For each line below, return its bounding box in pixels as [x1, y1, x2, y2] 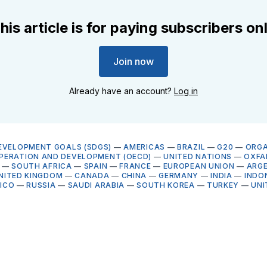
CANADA [74, 170, 110, 180]
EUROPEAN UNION [163, 161, 235, 170]
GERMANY [159, 170, 199, 180]
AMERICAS [123, 142, 165, 151]
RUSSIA [26, 180, 56, 190]
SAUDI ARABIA [67, 180, 125, 190]
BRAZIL [177, 142, 206, 151]
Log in [174, 85, 198, 96]
